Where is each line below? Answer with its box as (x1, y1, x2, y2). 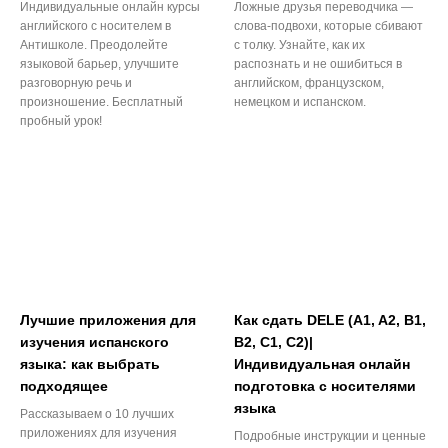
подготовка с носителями (234, 378, 416, 395)
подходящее (20, 378, 108, 395)
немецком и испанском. (234, 94, 366, 109)
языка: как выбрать (20, 356, 160, 373)
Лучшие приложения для (20, 312, 196, 329)
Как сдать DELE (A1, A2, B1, (234, 312, 426, 329)
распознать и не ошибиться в (234, 56, 402, 71)
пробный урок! (20, 113, 102, 128)
